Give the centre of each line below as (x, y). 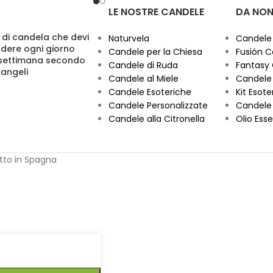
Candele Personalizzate (158, 106)
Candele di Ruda (143, 66)
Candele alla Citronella (156, 119)
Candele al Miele (143, 79)
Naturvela (129, 39)
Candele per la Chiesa (155, 52)
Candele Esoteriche (150, 92)
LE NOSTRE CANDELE (156, 12)
